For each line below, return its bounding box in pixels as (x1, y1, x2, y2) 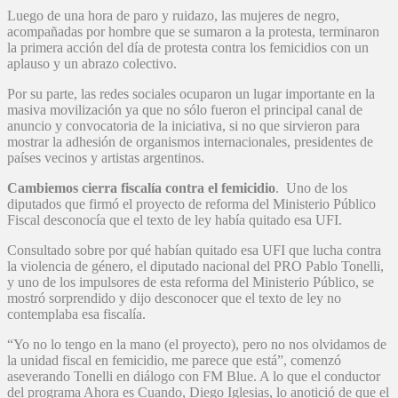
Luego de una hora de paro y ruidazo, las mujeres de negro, (7, 8, 339, 24)
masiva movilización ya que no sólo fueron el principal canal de (7, 102, 362, 118)
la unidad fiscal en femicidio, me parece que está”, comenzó (7, 353, 341, 369)
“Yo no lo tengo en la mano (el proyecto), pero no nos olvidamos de (7, 337, 386, 353)
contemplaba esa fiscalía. (7, 306, 146, 322)
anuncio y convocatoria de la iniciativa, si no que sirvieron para (7, 118, 360, 134)
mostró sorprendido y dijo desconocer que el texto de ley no (7, 291, 341, 306)
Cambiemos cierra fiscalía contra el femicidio (7, 180, 275, 196)
